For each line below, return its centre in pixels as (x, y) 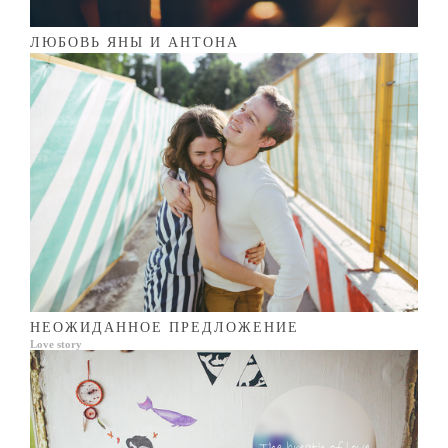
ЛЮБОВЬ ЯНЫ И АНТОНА (135, 43)
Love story (56, 343)
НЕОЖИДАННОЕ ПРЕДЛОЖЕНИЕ (165, 327)
